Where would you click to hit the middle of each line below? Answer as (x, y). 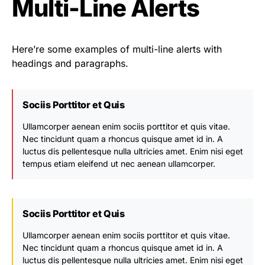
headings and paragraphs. (70, 63)
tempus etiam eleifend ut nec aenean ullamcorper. (119, 164)
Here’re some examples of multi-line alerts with (117, 49)
